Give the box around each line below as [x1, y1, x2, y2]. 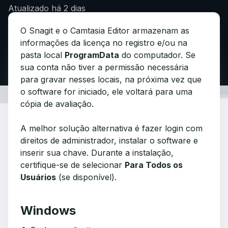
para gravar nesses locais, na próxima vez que [20, 74, 202, 84]
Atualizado [8, 3, 51, 13]
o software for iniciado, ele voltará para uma [20, 87, 192, 97]
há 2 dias [51, 3, 85, 13]
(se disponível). [56, 172, 117, 182]
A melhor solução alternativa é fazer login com [20, 123, 203, 133]
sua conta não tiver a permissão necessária [20, 62, 188, 72]
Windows [20, 203, 76, 218]
